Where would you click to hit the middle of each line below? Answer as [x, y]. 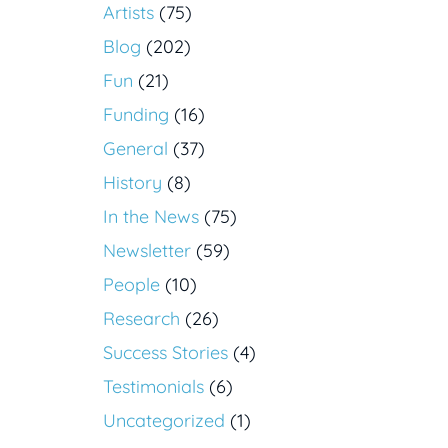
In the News [151, 217]
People [131, 285]
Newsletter [147, 251]
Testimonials [153, 387]
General [135, 149]
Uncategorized [164, 421]
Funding [136, 115]
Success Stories [165, 353]
